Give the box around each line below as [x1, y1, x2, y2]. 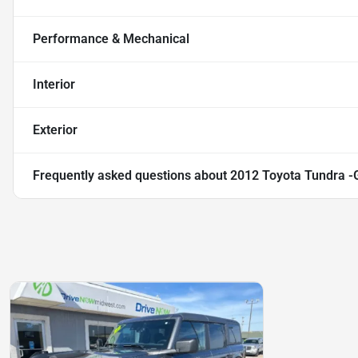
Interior [33, 77, 75, 93]
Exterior [33, 122, 78, 138]
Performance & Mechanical [33, 31, 189, 47]
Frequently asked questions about [33, 168, 230, 184]
